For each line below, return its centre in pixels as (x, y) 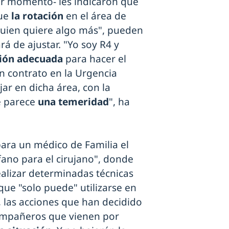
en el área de (96, 16)
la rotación (39, 16)
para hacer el (96, 59)
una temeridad (73, 101)
